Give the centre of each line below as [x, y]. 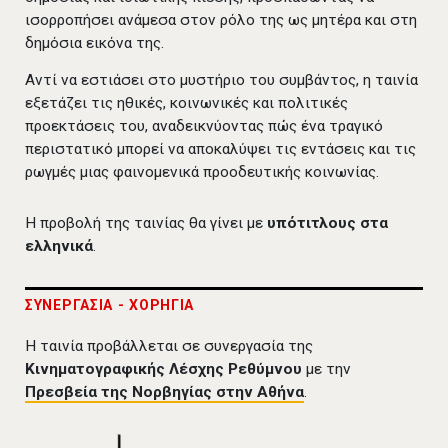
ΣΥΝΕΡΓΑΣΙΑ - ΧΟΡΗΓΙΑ [110, 304]
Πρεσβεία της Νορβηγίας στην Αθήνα [164, 392]
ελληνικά [59, 246]
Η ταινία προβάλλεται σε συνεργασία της [169, 346]
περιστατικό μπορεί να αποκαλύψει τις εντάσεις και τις [220, 149]
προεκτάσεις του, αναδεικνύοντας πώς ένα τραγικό [204, 126]
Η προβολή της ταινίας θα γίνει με [146, 223]
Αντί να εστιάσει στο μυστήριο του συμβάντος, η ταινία [221, 80]
